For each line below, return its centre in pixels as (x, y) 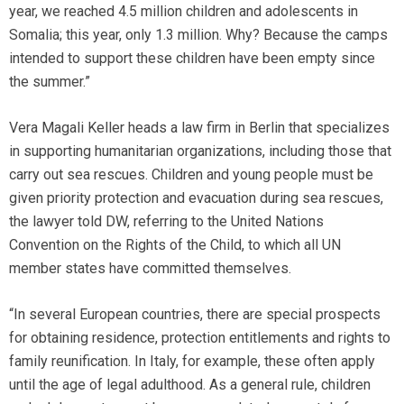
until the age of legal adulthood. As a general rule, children (190, 385)
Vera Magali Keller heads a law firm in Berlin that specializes (199, 128)
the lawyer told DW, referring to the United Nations (166, 221)
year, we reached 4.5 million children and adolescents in (184, 11)
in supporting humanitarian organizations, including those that (200, 151)
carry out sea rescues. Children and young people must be (191, 174)
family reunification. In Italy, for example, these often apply (192, 361)
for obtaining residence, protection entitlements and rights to (200, 338)
